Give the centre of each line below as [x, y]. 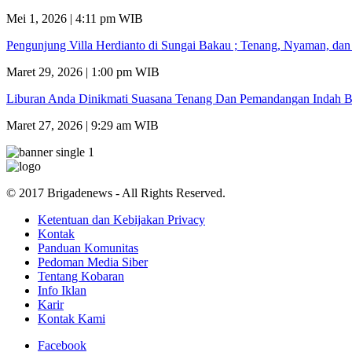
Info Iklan [62, 290]
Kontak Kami [71, 318]
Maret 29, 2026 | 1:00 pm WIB [83, 71]
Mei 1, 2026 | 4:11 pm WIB [75, 18]
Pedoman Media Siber [93, 262]
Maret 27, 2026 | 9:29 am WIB [82, 125]
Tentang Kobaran [81, 276]
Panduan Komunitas [88, 247]
